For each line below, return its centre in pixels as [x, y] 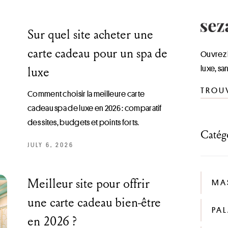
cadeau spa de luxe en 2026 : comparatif [95, 108]
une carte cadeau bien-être [94, 202]
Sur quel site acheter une [90, 34]
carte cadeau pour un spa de [98, 53]
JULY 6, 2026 [51, 144]
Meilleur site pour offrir [89, 183]
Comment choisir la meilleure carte [86, 94]
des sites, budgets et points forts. [83, 122]
